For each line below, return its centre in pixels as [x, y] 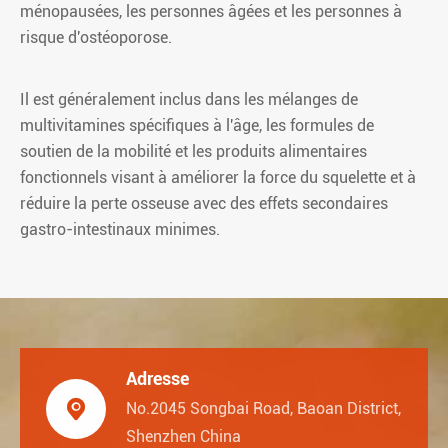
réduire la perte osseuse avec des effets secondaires [204, 203]
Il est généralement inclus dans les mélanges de [189, 99]
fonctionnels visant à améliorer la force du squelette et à [218, 177]
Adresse [157, 378]
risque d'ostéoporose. [96, 37]
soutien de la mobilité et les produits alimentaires [193, 151]
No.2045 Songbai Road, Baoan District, [263, 408]
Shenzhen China [183, 436]
